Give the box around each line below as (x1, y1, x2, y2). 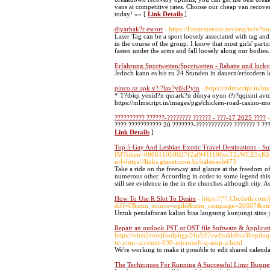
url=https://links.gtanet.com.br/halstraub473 (115, 158, 236, 165)
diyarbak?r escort (115, 25, 163, 33)
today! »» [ (115, 10, 148, 17)
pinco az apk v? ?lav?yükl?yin (115, 84, 199, 92)
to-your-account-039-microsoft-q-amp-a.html (115, 239, 242, 246)
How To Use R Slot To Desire (115, 195, 196, 202)
